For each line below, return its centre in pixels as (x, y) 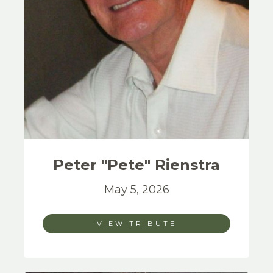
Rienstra (187, 165)
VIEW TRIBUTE (136, 224)
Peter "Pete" (104, 165)
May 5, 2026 (136, 190)
